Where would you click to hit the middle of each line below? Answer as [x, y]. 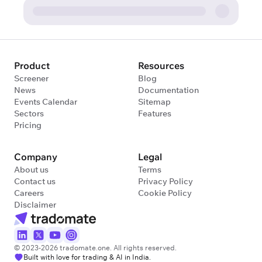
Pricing [28, 125]
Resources [161, 65]
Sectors [29, 113]
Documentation [168, 90]
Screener [31, 78]
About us [31, 170]
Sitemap [154, 102]
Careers [29, 193]
